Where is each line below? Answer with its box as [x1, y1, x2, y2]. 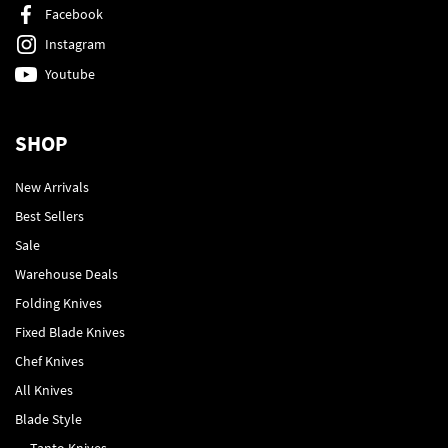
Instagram [45, 34, 106, 53]
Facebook [45, 4, 103, 23]
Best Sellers [15, 206, 84, 225]
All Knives [15, 380, 73, 399]
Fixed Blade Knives [15, 322, 125, 341]
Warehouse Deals [15, 264, 118, 283]
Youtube [45, 64, 95, 83]
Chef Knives [15, 351, 84, 370]
